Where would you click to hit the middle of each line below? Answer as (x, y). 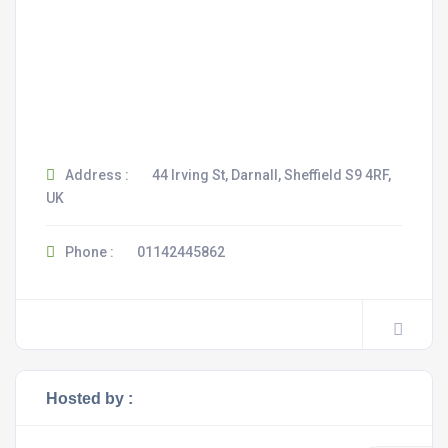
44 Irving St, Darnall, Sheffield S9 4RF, (271, 175)
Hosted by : (89, 398)
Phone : (88, 252)
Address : (95, 175)
